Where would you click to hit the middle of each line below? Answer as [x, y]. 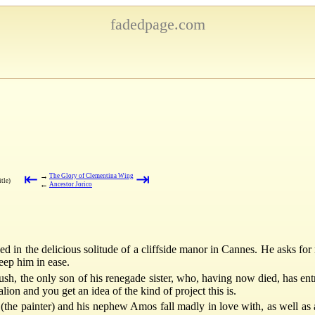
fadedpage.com [157, 24]
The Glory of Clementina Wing [91, 175]
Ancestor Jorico [71, 184]
